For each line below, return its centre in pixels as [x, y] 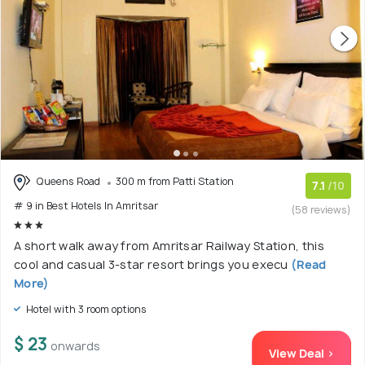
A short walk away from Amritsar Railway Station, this [169, 245]
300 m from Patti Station [175, 181]
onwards [75, 345]
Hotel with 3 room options [85, 309]
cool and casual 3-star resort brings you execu [151, 264]
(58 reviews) [321, 210]
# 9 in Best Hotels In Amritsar [86, 205]
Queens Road [68, 181]
